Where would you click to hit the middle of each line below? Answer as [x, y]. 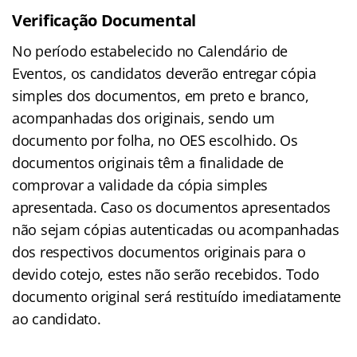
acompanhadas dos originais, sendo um [143, 118]
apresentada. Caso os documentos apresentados [172, 207]
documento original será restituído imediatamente [177, 296]
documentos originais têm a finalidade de [148, 162]
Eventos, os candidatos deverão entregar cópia [164, 73]
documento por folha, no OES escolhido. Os [155, 140]
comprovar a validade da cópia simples [140, 184]
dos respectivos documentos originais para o [159, 251]
